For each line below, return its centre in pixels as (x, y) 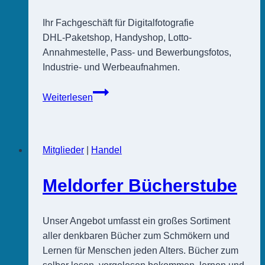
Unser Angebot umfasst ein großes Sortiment (136, 221)
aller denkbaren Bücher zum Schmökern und (136, 235)
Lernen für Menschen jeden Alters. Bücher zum (140, 250)
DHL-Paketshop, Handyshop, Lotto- (117, 37)
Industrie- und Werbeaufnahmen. (111, 67)
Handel (106, 150)
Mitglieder (63, 150)
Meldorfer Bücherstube (140, 185)
